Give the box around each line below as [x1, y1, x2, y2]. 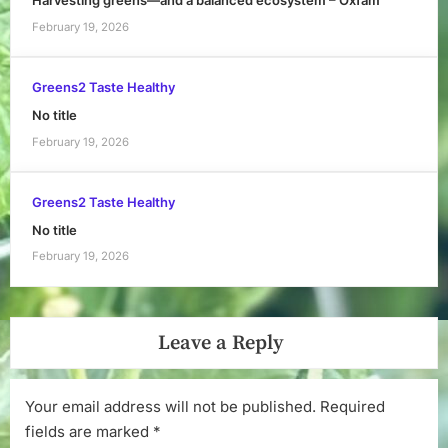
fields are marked [25, 421, 153, 441]
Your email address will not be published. [25, 396, 316, 416]
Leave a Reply [157, 329, 284, 356]
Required [320, 396, 385, 416]
